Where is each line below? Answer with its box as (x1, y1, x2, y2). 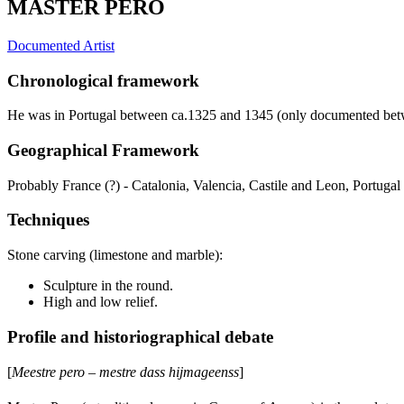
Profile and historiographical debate (7, 326, 273, 346)
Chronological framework (7, 70, 199, 90)
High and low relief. (43, 294, 158, 310)
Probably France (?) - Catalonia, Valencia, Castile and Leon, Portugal (7, 177, 400, 193)
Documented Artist (7, 37, 115, 53)
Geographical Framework (7, 140, 199, 160)
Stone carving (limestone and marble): (7, 247, 223, 263)
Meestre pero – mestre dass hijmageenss (12, 363, 239, 380)
